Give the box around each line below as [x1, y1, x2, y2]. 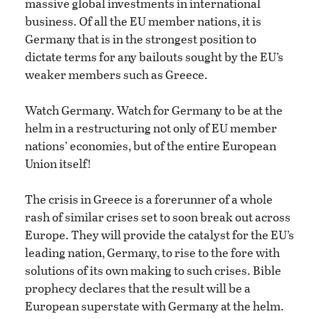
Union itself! [25, 155, 92, 173]
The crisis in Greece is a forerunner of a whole [25, 190, 273, 209]
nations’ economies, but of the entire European [25, 137, 276, 155]
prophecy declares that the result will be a [25, 279, 251, 298]
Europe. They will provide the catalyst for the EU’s [25, 226, 294, 244]
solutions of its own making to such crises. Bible [25, 261, 281, 280]
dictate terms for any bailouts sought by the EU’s [25, 48, 283, 66]
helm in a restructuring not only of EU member [25, 119, 277, 137]
